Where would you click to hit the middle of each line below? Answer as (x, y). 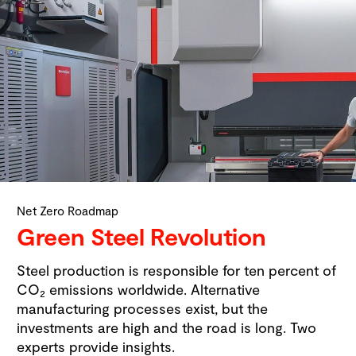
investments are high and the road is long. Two (166, 328)
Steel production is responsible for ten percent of (176, 271)
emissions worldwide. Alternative (153, 290)
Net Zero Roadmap (68, 210)
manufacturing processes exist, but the (142, 309)
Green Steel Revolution (141, 236)
